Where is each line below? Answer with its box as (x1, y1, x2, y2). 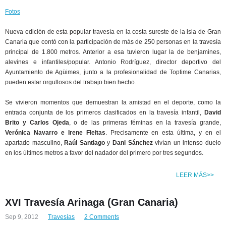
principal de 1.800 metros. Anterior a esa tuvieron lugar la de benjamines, (5, 48, 221, 55)
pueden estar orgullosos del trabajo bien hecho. (5, 79, 136, 86)
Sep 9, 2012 (5, 213, 38, 220)
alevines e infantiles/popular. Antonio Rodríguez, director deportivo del (5, 59, 221, 66)
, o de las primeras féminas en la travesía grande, (69, 119, 221, 126)
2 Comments (84, 213, 119, 220)
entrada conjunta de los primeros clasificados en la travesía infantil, (5, 109, 204, 116)
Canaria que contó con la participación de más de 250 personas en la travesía (5, 38, 221, 45)
